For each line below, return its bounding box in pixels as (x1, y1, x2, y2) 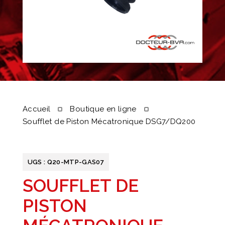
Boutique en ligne (70, 104, 137, 114)
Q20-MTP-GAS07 (47, 158, 104, 166)
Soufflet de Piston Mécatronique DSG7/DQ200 (22, 117, 196, 127)
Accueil (22, 104, 51, 114)
